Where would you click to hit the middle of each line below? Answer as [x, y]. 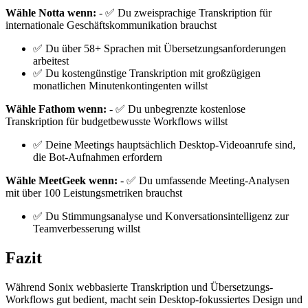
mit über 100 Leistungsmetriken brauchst [94, 193]
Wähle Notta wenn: [51, 13]
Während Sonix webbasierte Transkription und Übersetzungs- [139, 287]
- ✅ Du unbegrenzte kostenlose [176, 109]
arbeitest [51, 61]
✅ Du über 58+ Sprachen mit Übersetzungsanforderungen [159, 49]
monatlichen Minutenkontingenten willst [120, 86]
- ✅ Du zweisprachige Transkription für [184, 13]
